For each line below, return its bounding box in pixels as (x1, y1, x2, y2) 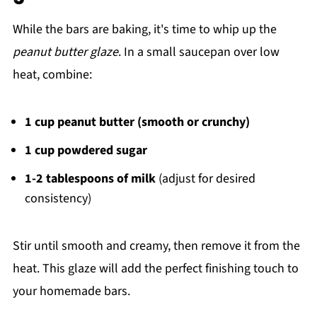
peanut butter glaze (12, 43, 118, 62)
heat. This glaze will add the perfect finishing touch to (12, 260, 299, 278)
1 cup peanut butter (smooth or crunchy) (24, 113, 250, 132)
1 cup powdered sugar (24, 142, 147, 160)
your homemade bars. (12, 282, 130, 301)
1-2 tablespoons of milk (24, 170, 156, 188)
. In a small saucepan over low (117, 43, 279, 62)
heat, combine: (12, 66, 92, 84)
